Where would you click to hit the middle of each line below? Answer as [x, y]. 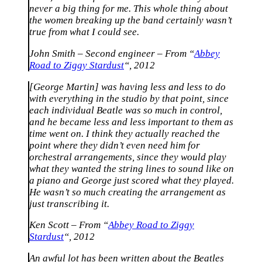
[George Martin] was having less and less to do [127, 87]
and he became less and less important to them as [131, 122]
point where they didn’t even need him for [115, 145]
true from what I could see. [84, 32]
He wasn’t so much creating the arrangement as [127, 192]
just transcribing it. [69, 204]
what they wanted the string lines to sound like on [132, 168]
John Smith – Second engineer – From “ [112, 53]
